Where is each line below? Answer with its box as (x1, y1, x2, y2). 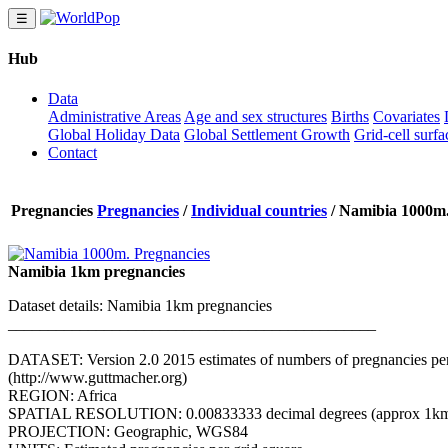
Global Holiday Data (48, 125, 180, 143)
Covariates (373, 107, 440, 125)
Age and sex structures (184, 107, 327, 125)
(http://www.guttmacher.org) (8, 368, 187, 386)
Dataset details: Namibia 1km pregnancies (8, 296, 272, 314)
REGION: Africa (8, 386, 117, 404)
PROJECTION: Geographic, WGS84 (8, 422, 248, 440)
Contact (48, 143, 97, 161)
